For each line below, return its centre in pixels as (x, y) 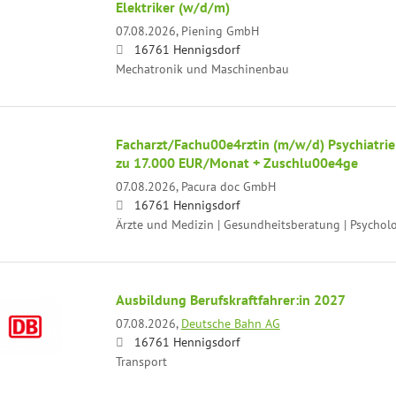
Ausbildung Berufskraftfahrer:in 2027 (230, 299)
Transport (141, 361)
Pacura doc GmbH (228, 186)
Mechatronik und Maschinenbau (202, 68)
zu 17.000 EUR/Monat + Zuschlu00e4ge (236, 162)
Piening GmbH (220, 30)
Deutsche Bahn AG (230, 323)
